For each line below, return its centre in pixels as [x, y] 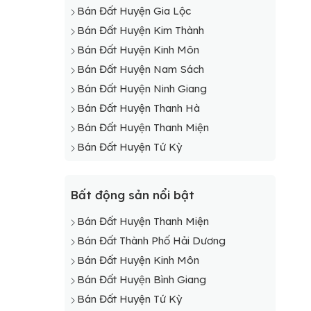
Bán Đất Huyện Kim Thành [140, 30]
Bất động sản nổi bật [132, 195]
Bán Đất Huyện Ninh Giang [142, 89]
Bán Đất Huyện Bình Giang [141, 279]
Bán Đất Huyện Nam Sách [140, 69]
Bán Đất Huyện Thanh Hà [138, 108]
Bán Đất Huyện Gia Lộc [134, 11]
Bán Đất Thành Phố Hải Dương [151, 241]
